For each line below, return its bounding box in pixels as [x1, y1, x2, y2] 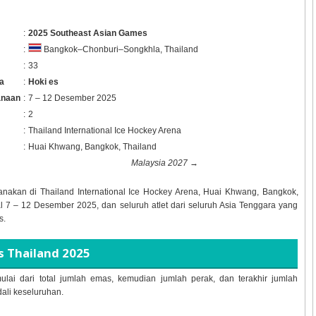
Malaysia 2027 [130, 157, 188, 168]
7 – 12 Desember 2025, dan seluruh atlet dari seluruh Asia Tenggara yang [5, 200, 298, 210]
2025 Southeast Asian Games [28, 28, 147, 38]
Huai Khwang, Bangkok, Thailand [28, 141, 157, 152]
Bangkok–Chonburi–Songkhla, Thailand [41, 44, 198, 55]
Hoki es [28, 76, 59, 87]
